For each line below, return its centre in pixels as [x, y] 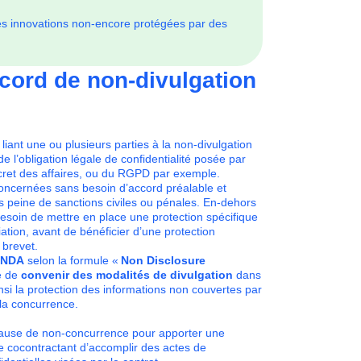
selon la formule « [72, 260]
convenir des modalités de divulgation [127, 275]
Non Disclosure [163, 260]
